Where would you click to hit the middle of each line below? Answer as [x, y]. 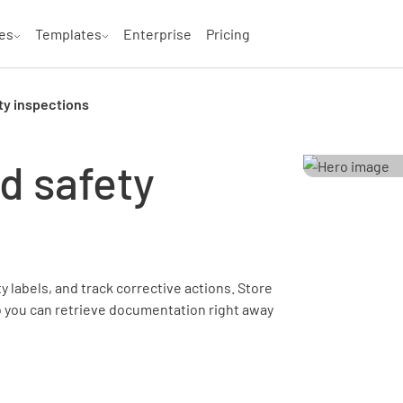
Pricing [228, 33]
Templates [68, 33]
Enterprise [157, 33]
